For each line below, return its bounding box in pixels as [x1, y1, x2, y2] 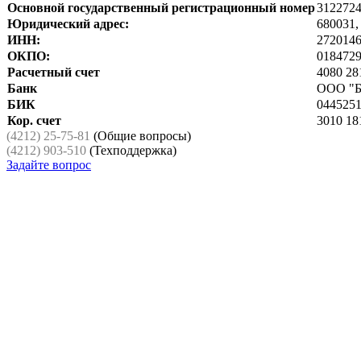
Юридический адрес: [7, 16, 129, 31]
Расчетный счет [7, 64, 100, 79]
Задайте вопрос [6, 157, 91, 172]
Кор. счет [7, 113, 61, 127]
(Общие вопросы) [90, 128, 191, 143]
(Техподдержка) [86, 143, 176, 157]
